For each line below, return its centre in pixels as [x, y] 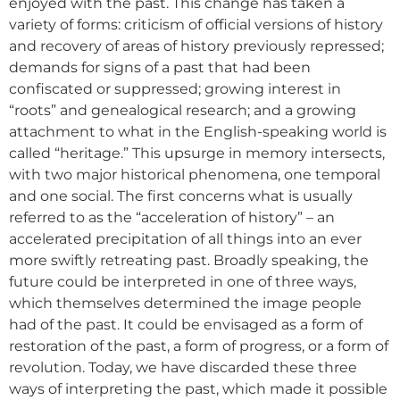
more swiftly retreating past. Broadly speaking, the [189, 260]
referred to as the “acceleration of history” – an [172, 217]
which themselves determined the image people [185, 303]
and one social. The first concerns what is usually [181, 196]
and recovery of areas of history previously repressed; [196, 46]
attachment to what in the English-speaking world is [198, 132]
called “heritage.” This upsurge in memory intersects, [197, 153]
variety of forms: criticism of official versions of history [196, 25]
